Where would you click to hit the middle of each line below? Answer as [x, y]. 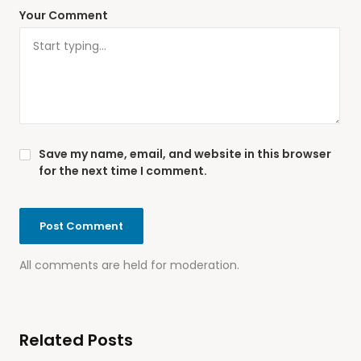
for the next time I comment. [123, 170]
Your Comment [64, 15]
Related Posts [76, 340]
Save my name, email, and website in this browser [185, 154]
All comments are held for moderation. [129, 265]
